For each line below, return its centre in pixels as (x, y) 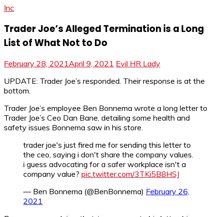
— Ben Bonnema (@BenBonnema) (85, 192)
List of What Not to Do (56, 43)
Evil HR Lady (138, 64)
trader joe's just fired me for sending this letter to (107, 145)
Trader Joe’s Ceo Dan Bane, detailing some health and (97, 118)
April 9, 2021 (91, 64)
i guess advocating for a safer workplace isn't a (105, 164)
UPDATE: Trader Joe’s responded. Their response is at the (104, 81)
